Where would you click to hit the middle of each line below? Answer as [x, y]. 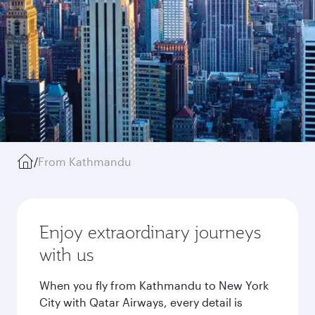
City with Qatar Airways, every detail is [141, 302]
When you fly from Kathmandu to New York [154, 285]
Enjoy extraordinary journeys [150, 232]
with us [66, 255]
